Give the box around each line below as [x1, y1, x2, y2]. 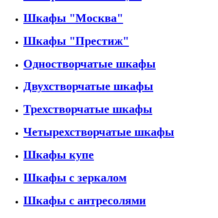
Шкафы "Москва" [23, 11, 123, 24]
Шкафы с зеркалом [23, 171, 127, 184]
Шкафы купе [23, 148, 94, 162]
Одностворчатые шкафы [23, 57, 156, 70]
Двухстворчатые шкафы [23, 80, 153, 93]
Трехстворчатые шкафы [23, 103, 152, 116]
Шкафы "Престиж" [23, 34, 129, 47]
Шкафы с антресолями [23, 194, 146, 207]
